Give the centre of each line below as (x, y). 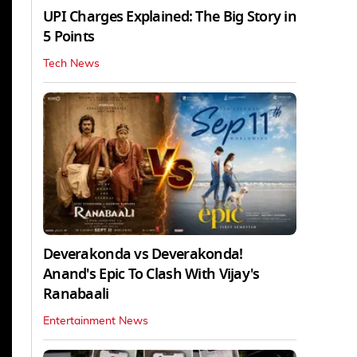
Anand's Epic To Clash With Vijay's (151, 274)
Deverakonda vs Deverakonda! (143, 254)
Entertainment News (96, 321)
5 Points (69, 36)
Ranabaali (76, 294)
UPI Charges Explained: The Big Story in (170, 16)
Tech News (71, 63)
